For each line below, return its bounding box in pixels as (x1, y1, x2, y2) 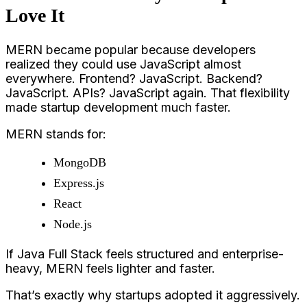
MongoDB (53, 155, 106, 169)
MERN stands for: (5, 126, 106, 141)
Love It (5, 4, 64, 26)
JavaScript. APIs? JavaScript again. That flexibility (5, 85, 290, 100)
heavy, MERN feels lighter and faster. (5, 260, 215, 275)
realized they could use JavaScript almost (5, 56, 241, 71)
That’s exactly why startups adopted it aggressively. (5, 287, 300, 302)
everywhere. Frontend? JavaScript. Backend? (5, 71, 262, 86)
